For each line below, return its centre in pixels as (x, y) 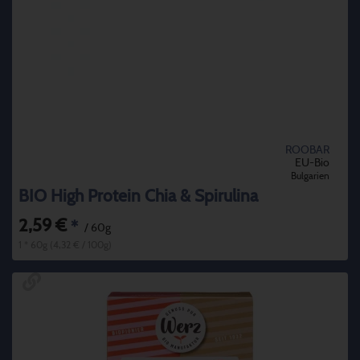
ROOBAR (307, 151)
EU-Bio (312, 164)
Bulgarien (310, 176)
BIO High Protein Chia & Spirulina (138, 197)
